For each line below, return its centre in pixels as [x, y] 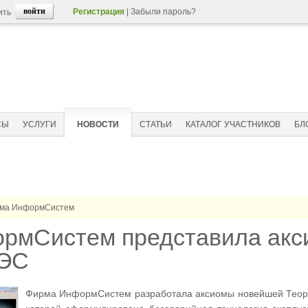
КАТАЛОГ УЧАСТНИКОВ [233, 124]
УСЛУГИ [40, 124]
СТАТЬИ [156, 124]
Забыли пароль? [163, 12]
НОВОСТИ [98, 124]
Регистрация [99, 12]
